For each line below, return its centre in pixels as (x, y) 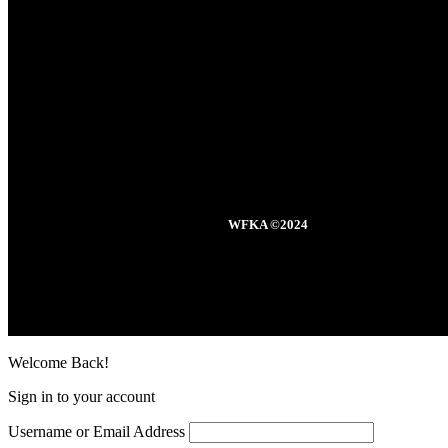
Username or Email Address (96, 431)
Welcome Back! (58, 362)
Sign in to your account (81, 396)
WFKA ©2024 (267, 224)
